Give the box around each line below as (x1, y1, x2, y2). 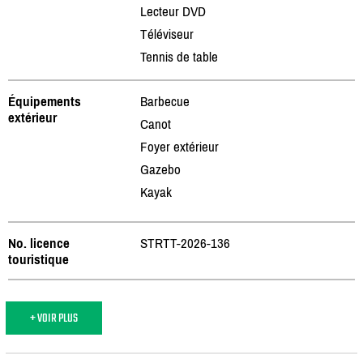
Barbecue (140, 92, 190, 109)
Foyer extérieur (140, 138, 219, 155)
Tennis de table (140, 48, 218, 65)
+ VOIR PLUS (30, 307, 78, 328)
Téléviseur (140, 25, 194, 42)
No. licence (8, 234, 70, 251)
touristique (8, 250, 69, 267)
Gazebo (140, 160, 181, 177)
